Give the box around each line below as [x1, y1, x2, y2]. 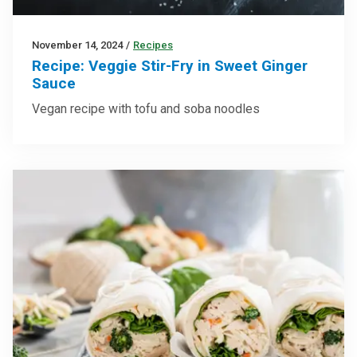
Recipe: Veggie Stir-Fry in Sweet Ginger [32, 57, 308, 76]
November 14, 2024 [32, 39, 123, 52]
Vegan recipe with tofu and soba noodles [32, 101, 260, 117]
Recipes [133, 39, 173, 52]
